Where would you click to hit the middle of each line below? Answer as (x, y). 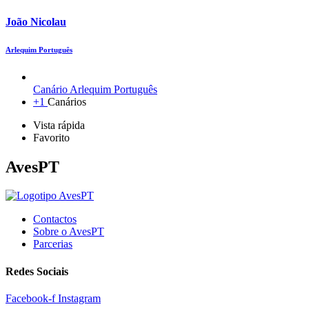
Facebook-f (30, 298)
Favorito (51, 137)
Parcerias (53, 244)
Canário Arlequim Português (95, 89)
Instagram (79, 298)
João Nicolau (36, 21)
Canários (67, 101)
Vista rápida (59, 125)
